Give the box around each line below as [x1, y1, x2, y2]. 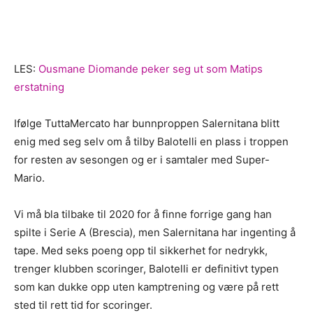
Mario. [14, 170, 45, 184]
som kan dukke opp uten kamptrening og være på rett [14, 279, 279, 293]
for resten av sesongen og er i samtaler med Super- [14, 152, 270, 166]
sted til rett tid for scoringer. [14, 298, 152, 312]
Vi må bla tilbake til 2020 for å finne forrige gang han [14, 207, 272, 221]
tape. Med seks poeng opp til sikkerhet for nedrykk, [14, 243, 268, 257]
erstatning [14, 80, 64, 94]
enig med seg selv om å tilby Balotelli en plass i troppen [14, 134, 289, 148]
